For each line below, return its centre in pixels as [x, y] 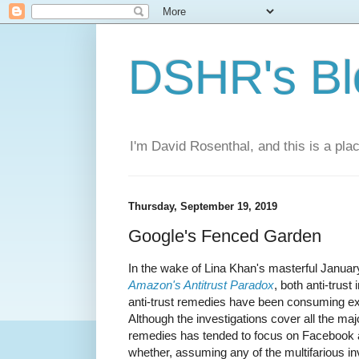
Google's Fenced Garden [225, 236]
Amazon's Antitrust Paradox [201, 285]
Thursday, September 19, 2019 [203, 207]
